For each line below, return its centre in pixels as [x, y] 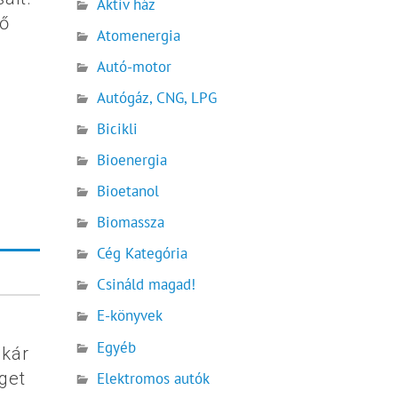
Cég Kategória [143, 254]
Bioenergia [132, 160]
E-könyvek [130, 316]
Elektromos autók [154, 378]
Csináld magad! [147, 285]
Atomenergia [139, 35]
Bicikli [118, 129]
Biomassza [131, 223]
